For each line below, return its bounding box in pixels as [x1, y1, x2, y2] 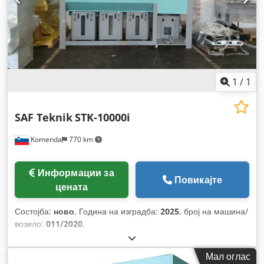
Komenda [29, 134, 62, 145]
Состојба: [15, 206, 54, 217]
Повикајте [174, 173, 223, 187]
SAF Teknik [15, 110, 72, 125]
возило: [15, 218, 46, 230]
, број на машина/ [179, 206, 248, 217]
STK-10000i [75, 110, 130, 125]
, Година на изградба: [74, 206, 160, 217]
